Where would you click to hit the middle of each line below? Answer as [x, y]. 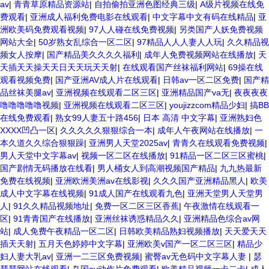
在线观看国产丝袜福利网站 [173, 67]
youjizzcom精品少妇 [207, 105]
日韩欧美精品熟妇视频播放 [169, 231]
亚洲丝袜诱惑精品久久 [137, 219]
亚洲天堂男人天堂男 [225, 193]
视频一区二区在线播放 [123, 156]
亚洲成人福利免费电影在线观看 [89, 17]
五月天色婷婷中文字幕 [80, 244]
